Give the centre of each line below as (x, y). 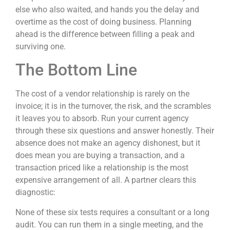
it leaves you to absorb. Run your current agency (102, 119)
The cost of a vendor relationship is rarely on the (102, 94)
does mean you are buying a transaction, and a (100, 156)
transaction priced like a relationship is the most (102, 168)
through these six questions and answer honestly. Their (115, 131)
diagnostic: (35, 193)
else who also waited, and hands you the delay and (107, 9)
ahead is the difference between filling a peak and (105, 34)
